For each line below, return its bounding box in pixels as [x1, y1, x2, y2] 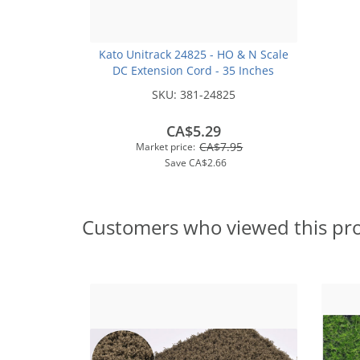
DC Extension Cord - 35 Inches [112, 63, 275, 78]
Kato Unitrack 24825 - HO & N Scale [98, 47, 288, 62]
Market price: [136, 140, 196, 153]
